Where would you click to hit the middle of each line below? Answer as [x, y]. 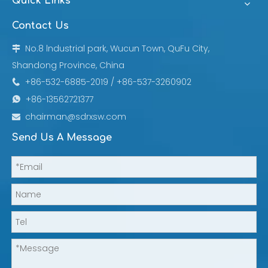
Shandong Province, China [68, 66]
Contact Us [40, 26]
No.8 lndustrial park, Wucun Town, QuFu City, [115, 49]
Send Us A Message [62, 138]
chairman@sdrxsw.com [76, 117]
